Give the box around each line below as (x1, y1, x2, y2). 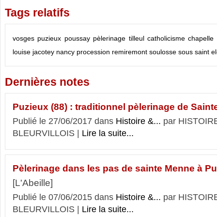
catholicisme (147, 34, 186, 42)
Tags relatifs (5, 7, 70, 19)
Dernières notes (5, 76, 90, 88)
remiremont (112, 48, 147, 56)
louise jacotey (13, 48, 54, 56)
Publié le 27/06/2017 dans (13, 116, 116, 126)
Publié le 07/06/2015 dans (13, 192, 116, 202)
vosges (13, 34, 34, 42)
